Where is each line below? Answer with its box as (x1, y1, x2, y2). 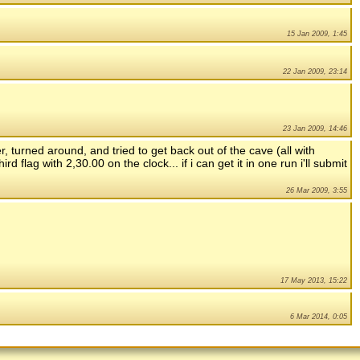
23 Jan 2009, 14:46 (283, 124, 347, 133)
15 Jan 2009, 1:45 (287, 29, 347, 38)
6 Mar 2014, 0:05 (290, 312, 347, 321)
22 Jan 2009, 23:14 (283, 67, 347, 76)
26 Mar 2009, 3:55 (286, 186, 347, 194)
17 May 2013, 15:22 (280, 276, 347, 284)
